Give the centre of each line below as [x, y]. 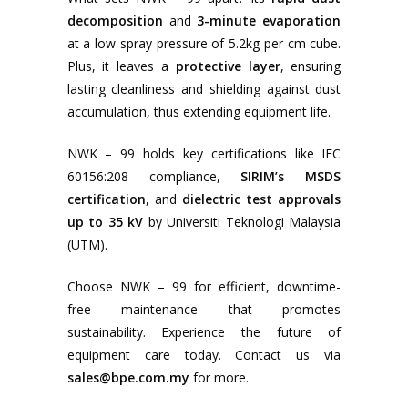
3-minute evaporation [269, 21]
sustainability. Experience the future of [204, 332]
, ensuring [311, 66]
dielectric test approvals [262, 199]
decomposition [115, 21]
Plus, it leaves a [121, 66]
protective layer [228, 66]
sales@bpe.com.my [128, 378]
